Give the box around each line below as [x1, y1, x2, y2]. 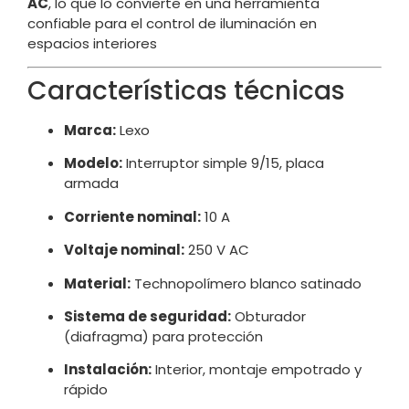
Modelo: [64, 153, 122, 173]
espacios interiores [27, 33, 157, 53]
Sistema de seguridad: [64, 306, 231, 326]
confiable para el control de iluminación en [27, 13, 317, 33]
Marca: [64, 120, 116, 140]
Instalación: [64, 360, 152, 380]
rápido [64, 380, 108, 400]
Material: [64, 273, 131, 293]
